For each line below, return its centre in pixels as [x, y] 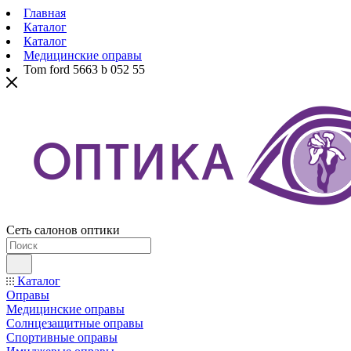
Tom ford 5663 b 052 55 [84, 69]
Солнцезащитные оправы [75, 323]
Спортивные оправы [62, 337]
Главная [45, 13]
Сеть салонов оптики [63, 230]
